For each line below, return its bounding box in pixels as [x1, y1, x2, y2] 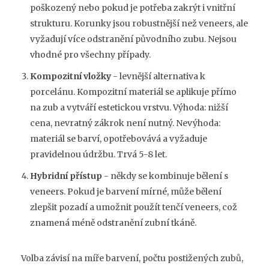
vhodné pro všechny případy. [30, 49, 151, 61]
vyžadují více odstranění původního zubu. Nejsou [30, 34, 237, 45]
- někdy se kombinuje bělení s [102, 171, 228, 182]
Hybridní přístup [30, 171, 102, 182]
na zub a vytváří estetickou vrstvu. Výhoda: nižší [30, 102, 228, 113]
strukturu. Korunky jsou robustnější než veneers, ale [30, 18, 248, 29]
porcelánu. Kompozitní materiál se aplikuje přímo [30, 86, 237, 98]
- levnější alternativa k [111, 71, 205, 82]
